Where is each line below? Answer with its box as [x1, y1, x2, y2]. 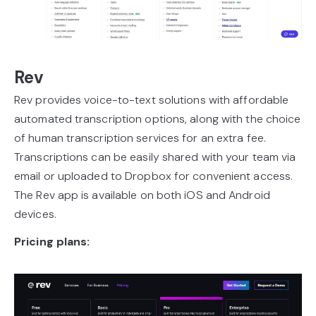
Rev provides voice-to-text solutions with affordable [14, 92, 289, 108]
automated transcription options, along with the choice [14, 111, 301, 127]
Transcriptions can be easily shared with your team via [14, 150, 296, 165]
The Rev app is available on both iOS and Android [14, 188, 270, 203]
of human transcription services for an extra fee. [14, 130, 266, 146]
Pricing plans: [14, 234, 90, 250]
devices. [14, 207, 56, 222]
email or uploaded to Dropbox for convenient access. [14, 169, 293, 184]
